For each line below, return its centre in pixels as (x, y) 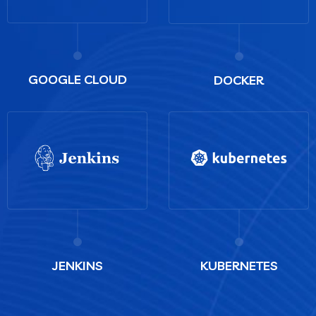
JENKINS (77, 265)
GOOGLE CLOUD (77, 79)
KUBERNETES (239, 265)
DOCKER (239, 80)
